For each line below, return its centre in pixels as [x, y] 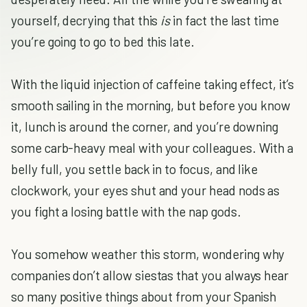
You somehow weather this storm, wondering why [148, 254]
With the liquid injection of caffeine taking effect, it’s [152, 84]
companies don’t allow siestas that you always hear [150, 275]
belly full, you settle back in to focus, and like [135, 169]
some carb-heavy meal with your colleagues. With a [152, 148]
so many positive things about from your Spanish [144, 296]
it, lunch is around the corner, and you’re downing [145, 126]
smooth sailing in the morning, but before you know [151, 105]
